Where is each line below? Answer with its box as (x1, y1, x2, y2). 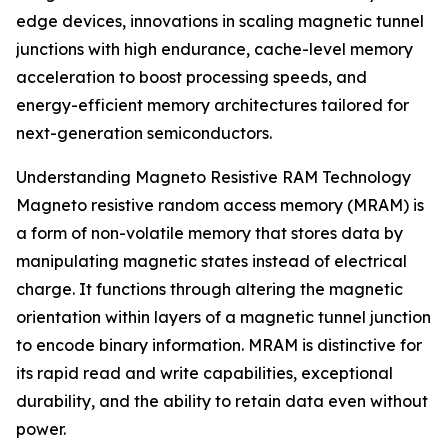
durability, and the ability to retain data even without (16, 391, 428, 412)
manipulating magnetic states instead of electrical (16, 251, 407, 272)
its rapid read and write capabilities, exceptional (16, 363, 393, 384)
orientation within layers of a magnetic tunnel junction (16, 307, 431, 328)
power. (16, 419, 66, 440)
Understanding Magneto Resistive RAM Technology (16, 167, 411, 188)
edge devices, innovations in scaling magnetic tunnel (16, 11, 424, 32)
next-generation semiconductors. (16, 123, 272, 144)
